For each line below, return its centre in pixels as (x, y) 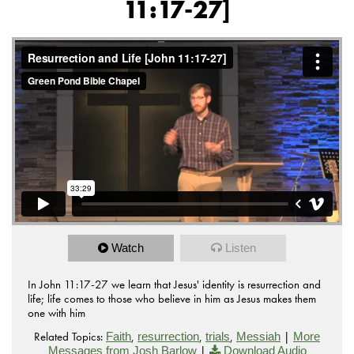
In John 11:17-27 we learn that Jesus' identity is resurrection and (174, 285)
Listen (240, 248)
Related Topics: (68, 337)
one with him (56, 313)
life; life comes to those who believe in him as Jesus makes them (172, 299)
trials (218, 337)
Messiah (258, 337)
